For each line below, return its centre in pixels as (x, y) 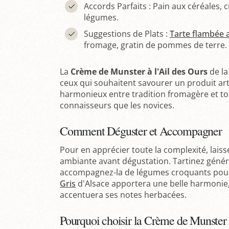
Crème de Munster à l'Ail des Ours (139, 71)
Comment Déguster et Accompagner (141, 131)
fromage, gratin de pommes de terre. (155, 45)
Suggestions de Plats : (127, 33)
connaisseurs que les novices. (117, 105)
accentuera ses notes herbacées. (123, 194)
